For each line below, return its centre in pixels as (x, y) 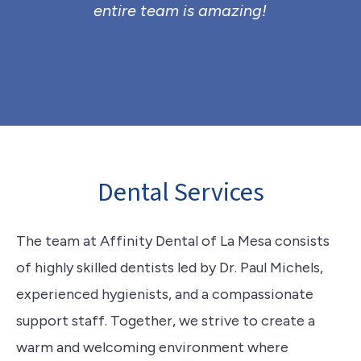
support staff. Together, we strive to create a (166, 321)
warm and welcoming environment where (152, 347)
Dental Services (180, 193)
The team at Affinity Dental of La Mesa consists (173, 241)
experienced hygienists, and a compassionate (165, 294)
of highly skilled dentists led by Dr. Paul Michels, (170, 268)
